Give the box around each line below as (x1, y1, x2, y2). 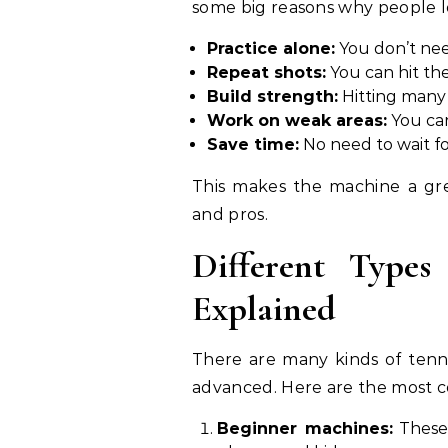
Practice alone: (207, 39, 335, 58)
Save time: (207, 135, 299, 154)
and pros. (192, 205, 268, 224)
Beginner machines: (217, 419, 393, 438)
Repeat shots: (207, 63, 326, 82)
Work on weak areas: (207, 111, 387, 130)
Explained (192, 287, 336, 330)
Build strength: (207, 87, 338, 106)
